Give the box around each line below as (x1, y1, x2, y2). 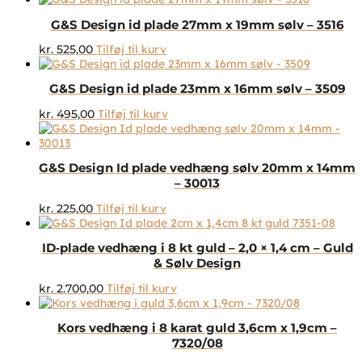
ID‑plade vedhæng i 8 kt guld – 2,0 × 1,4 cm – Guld (41, 240, 353, 256)
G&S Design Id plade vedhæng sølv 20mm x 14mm (39, 160, 356, 176)
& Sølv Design (154, 255, 241, 271)
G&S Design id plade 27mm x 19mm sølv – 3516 (50, 16, 344, 32)
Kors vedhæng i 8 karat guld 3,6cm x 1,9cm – (57, 320, 337, 335)
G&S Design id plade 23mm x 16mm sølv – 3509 (48, 81, 346, 97)
